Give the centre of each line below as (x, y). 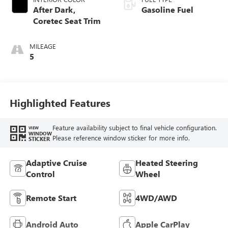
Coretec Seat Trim (67, 20)
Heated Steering (167, 162)
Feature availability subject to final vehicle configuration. (134, 128)
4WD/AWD (156, 197)
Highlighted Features (60, 103)
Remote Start (51, 197)
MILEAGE (42, 46)
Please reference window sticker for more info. (121, 138)
